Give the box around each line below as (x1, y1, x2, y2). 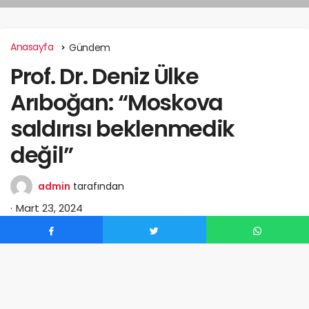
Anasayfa (10, 39, 54, 54)
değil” (10, 139, 73, 170)
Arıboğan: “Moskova (10, 86, 223, 118)
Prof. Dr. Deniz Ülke (10, 60, 199, 92)
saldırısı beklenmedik (10, 112, 235, 144)
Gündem (69, 40, 110, 54)
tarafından (73, 179, 124, 193)
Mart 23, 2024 (16, 200, 83, 215)
